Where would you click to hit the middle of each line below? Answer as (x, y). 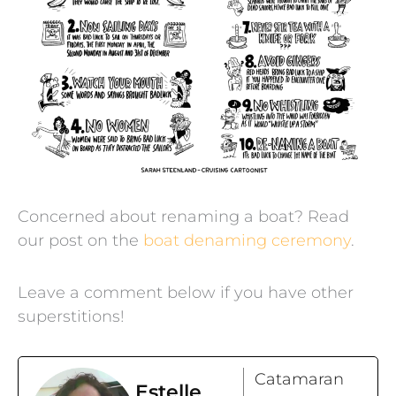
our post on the (80, 241)
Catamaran (299, 380)
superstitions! (71, 316)
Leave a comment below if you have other (186, 292)
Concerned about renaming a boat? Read (183, 217)
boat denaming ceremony (247, 241)
